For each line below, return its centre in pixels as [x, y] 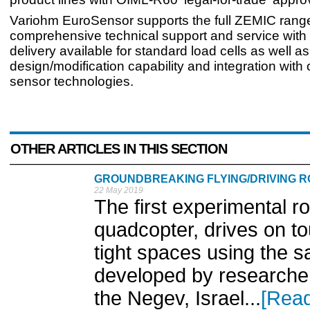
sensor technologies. [72, 81]
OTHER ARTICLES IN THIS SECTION [119, 148]
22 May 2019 [119, 190]
